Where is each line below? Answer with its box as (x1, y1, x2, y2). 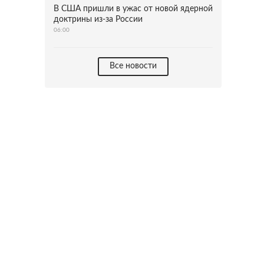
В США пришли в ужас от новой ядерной (54, 5, 213, 13)
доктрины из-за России (54, 15, 143, 24)
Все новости (110, 62, 157, 70)
